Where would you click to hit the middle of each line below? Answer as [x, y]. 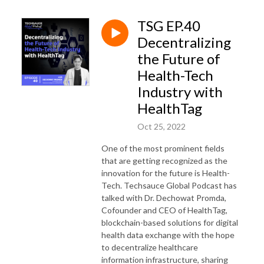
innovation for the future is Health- [166, 173]
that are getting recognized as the [164, 160]
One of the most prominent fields [163, 148]
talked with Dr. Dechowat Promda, [164, 197]
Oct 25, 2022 [161, 126]
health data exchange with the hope [168, 235]
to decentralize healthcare [150, 247]
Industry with [180, 91]
